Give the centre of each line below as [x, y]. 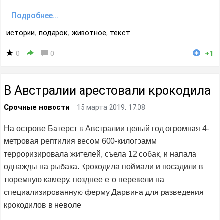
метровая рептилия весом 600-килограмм [80, 141]
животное [89, 33]
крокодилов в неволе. [43, 205]
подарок [53, 33]
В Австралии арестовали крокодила [107, 91]
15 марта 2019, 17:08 [111, 107]
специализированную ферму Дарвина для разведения [104, 192]
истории [21, 33]
